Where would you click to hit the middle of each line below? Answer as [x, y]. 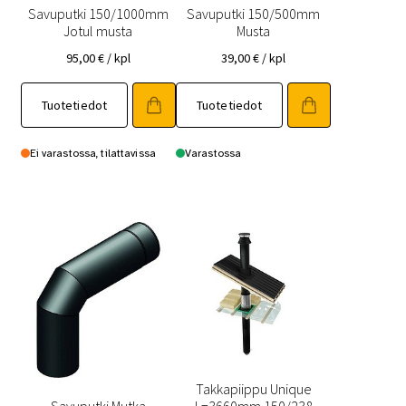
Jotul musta [98, 31]
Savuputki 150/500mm [254, 14]
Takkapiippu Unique [253, 389]
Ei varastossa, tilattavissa [92, 153]
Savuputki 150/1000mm [98, 14]
